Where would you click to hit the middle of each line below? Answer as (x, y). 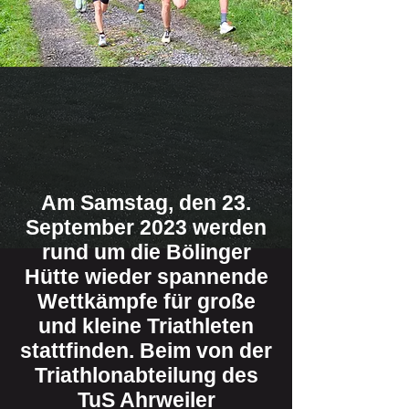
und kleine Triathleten (146, 326)
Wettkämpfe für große (146, 301)
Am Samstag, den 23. (146, 203)
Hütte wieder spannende (146, 277)
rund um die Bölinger (146, 252)
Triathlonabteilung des (146, 375)
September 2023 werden (146, 227)
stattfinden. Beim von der (146, 351)
